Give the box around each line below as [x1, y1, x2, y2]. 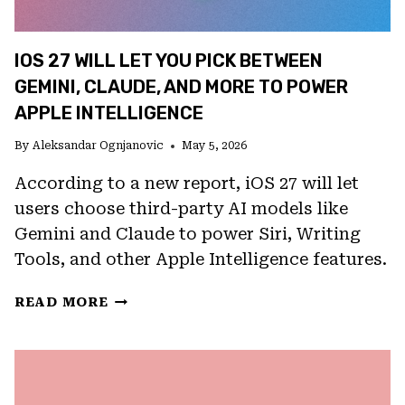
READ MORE [14, 295, 108, 311]
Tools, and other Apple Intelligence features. [14, 250, 387, 269]
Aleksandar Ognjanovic [33, 139, 165, 153]
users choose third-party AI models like [14, 199, 348, 219]
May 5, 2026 [182, 139, 248, 153]
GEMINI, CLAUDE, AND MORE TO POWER [14, 76, 348, 99]
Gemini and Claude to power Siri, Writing [14, 224, 361, 244]
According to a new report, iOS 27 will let [14, 174, 359, 193]
